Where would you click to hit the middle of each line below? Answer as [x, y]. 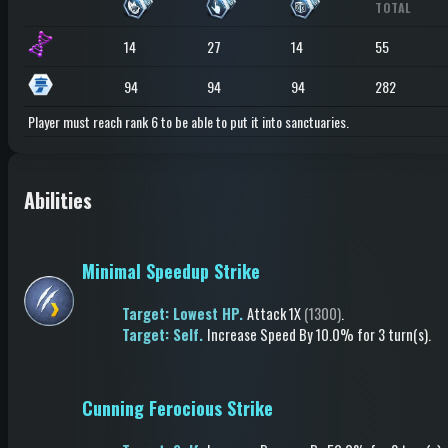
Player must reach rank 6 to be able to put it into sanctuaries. [188, 121]
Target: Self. [164, 334]
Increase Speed [251, 334]
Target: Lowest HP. [184, 313]
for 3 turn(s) [391, 334]
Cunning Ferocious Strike [177, 408]
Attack [266, 313]
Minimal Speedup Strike [171, 271]
